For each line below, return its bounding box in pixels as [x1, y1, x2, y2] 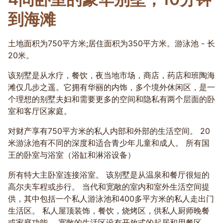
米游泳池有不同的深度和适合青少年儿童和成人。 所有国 [8, 138, 210, 148]
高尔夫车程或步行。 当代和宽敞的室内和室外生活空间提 [8, 182, 210, 192]
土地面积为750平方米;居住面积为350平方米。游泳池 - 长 [8, 38, 215, 48]
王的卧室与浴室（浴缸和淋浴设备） [8, 150, 135, 160]
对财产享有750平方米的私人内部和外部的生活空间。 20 [8, 126, 210, 136]
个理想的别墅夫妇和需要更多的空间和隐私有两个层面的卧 [8, 94, 215, 104]
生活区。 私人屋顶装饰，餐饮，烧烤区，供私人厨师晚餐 [8, 206, 210, 216]
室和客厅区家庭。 [8, 106, 72, 116]
